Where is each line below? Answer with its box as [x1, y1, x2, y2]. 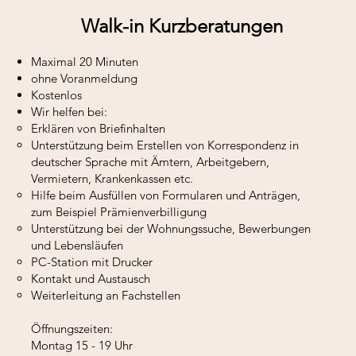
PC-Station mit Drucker [31, 254, 153, 269]
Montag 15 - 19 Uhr [31, 338, 133, 353]
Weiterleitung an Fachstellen [31, 288, 180, 303]
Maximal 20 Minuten [31, 54, 138, 69]
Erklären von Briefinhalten [31, 121, 165, 136]
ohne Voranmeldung [31, 71, 137, 86]
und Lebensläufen [31, 238, 123, 253]
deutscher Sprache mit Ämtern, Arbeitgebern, [31, 154, 269, 169]
